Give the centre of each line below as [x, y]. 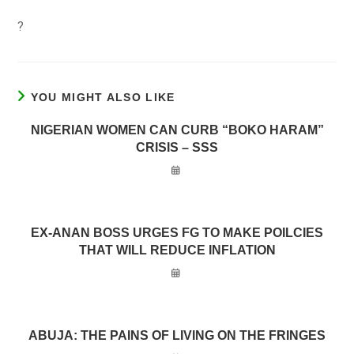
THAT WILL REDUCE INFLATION [177, 250]
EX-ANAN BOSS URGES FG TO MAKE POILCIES [177, 233]
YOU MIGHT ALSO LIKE [103, 97]
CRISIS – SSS [177, 147]
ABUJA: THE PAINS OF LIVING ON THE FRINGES [177, 335]
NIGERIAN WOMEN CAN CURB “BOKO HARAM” [177, 130]
